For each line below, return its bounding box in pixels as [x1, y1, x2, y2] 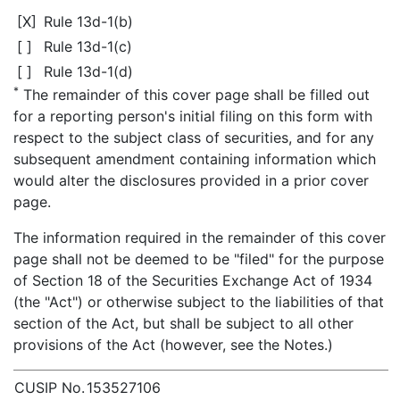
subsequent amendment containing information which [13, 149, 376, 168]
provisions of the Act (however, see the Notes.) [13, 335, 333, 354]
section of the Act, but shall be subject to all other [13, 313, 354, 332]
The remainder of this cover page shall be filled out [19, 85, 370, 104]
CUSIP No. [14, 378, 85, 396]
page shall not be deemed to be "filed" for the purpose [13, 249, 384, 268]
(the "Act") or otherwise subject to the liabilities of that [13, 292, 384, 311]
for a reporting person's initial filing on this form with [13, 106, 372, 125]
